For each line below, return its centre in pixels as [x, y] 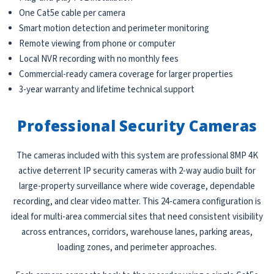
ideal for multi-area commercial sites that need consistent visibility [137, 217]
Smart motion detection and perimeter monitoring [114, 29]
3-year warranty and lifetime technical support [107, 90]
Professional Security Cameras [137, 126]
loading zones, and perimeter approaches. [137, 248]
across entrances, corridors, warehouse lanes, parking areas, [137, 232]
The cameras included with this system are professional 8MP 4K [137, 156]
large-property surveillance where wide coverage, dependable [137, 187]
